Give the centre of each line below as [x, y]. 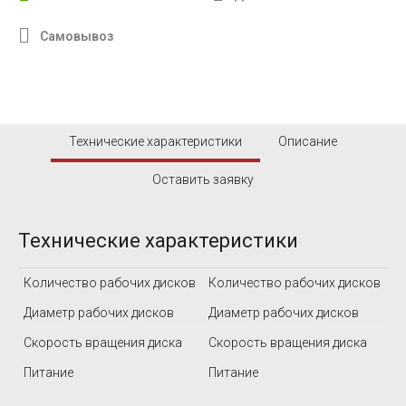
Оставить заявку [203, 179]
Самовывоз [77, 36]
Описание [308, 141]
